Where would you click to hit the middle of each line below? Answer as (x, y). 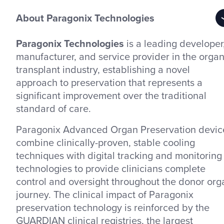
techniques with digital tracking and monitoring (119, 155)
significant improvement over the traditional (111, 95)
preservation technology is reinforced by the (113, 207)
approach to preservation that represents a (109, 82)
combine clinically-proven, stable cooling (105, 142)
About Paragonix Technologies (85, 17)
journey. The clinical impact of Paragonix (105, 194)
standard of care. (53, 108)
